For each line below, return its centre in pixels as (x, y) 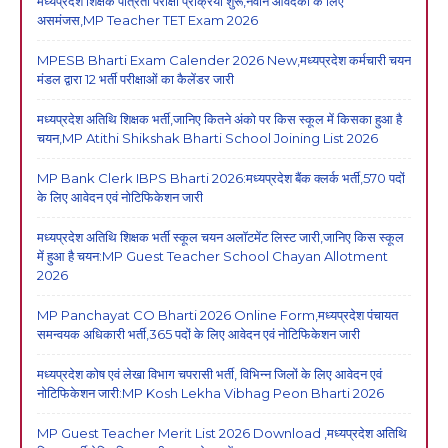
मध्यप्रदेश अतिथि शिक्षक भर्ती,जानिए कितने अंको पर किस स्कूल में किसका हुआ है (219, 118)
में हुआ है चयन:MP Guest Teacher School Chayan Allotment (212, 255)
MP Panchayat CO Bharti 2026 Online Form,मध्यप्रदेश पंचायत (217, 314)
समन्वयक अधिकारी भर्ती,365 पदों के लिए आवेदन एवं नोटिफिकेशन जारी (198, 333)
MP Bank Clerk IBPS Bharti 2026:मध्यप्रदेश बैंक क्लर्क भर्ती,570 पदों (221, 177)
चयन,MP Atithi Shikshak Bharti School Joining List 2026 (207, 137)
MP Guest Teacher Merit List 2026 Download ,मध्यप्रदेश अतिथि (222, 432)
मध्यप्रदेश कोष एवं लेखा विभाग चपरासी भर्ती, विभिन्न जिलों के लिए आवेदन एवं (209, 373)
